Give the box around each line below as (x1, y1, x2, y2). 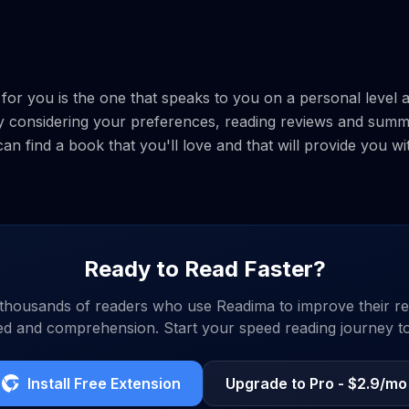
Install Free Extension (26, 374, 181, 393)
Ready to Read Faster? (83, 256, 326, 282)
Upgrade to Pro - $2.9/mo (225, 374, 407, 393)
